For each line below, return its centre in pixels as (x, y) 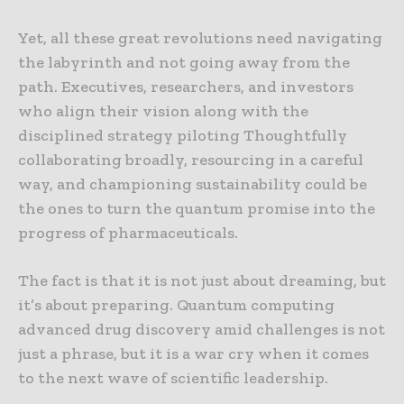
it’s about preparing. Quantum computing (176, 305)
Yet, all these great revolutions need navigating (200, 38)
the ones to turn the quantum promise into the (197, 209)
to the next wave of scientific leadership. (173, 378)
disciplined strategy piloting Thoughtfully (183, 136)
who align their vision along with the (163, 111)
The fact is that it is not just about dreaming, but (202, 281)
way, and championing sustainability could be (193, 184)
